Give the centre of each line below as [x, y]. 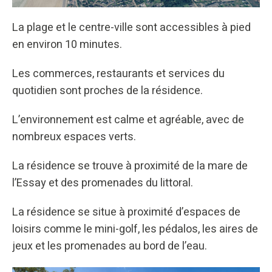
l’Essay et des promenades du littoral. [103, 183]
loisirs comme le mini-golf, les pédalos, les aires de [135, 229]
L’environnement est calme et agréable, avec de [128, 120]
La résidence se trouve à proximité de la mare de [130, 166]
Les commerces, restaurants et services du [118, 74]
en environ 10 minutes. [67, 45]
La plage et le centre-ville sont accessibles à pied [131, 28]
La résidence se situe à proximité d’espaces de [126, 212]
